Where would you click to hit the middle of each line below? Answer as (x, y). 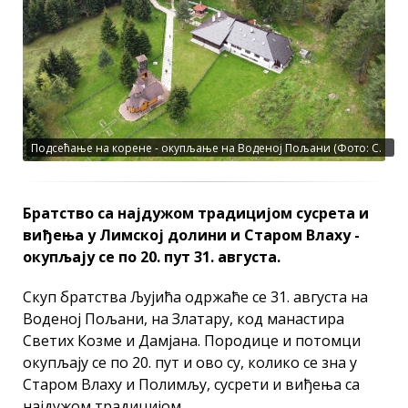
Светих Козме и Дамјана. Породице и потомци (192, 340)
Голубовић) (61, 168)
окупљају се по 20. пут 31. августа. (152, 256)
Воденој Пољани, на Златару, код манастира (184, 318)
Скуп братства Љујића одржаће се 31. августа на (195, 296)
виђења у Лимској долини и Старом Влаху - (191, 235)
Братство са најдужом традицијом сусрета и (196, 213)
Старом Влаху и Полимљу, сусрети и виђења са (191, 384)
